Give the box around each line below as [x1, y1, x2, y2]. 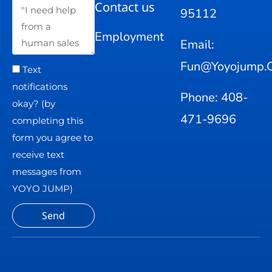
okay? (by [12, 98, 55, 110]
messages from [12, 166, 81, 178]
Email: [180, 36, 214, 53]
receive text [12, 149, 64, 161]
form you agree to [12, 132, 93, 144]
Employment [95, 29, 164, 46]
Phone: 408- [180, 89, 248, 106]
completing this [12, 115, 83, 127]
